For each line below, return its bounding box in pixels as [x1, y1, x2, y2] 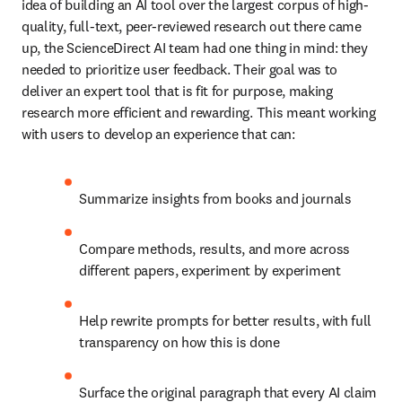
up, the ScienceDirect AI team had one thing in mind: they [22, 39, 368, 57]
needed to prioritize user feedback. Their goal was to [22, 60, 338, 78]
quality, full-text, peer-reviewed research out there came [22, 17, 362, 35]
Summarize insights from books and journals [79, 189, 355, 207]
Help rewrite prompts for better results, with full [79, 311, 371, 329]
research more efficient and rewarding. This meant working [22, 103, 376, 121]
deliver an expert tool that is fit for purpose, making [22, 82, 333, 100]
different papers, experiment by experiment [79, 261, 345, 279]
